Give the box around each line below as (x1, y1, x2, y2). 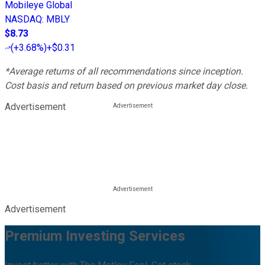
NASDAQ (5, 13, 42, 25)
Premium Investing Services (5, 228, 185, 245)
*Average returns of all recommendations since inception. (5, 65, 243, 77)
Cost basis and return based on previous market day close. (5, 79, 248, 91)
